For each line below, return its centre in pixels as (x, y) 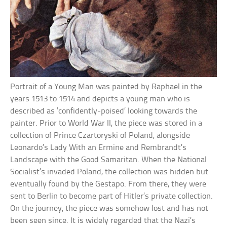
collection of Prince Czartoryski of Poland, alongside (100, 136)
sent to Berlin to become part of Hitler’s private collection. (112, 197)
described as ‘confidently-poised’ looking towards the (104, 111)
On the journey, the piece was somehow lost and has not (109, 209)
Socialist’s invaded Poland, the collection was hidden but (109, 172)
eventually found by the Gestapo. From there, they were (108, 184)
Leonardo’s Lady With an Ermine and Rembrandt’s (99, 148)
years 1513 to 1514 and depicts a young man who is (100, 99)
